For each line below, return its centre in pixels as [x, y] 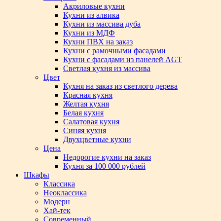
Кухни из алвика [91, 15]
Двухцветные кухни [97, 139]
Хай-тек [57, 210]
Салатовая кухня [91, 122]
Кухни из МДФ [89, 33]
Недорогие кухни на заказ [107, 157]
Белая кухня [83, 113]
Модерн [57, 202]
